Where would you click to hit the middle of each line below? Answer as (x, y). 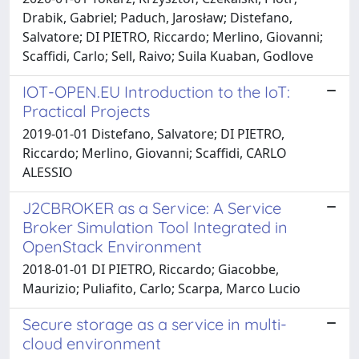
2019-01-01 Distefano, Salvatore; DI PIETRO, (153, 133)
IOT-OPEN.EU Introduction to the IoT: (156, 91)
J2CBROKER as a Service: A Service (152, 208)
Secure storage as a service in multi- (155, 324)
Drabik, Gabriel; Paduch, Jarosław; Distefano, (157, 17)
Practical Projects (86, 111)
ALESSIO (48, 172)
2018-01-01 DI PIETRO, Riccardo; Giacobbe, (151, 269)
